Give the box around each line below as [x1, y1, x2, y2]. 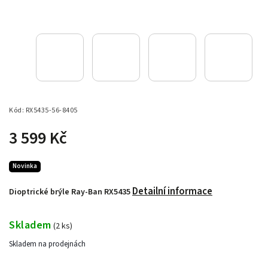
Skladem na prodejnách [9, 239, 86, 250]
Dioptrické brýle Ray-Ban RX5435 [9, 186, 132, 199]
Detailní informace [132, 184, 212, 199]
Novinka [13, 161, 37, 170]
